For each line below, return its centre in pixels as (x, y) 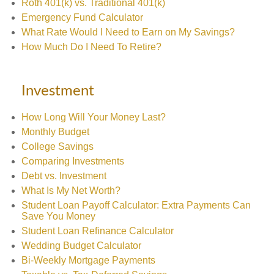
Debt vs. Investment (64, 176)
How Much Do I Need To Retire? (91, 47)
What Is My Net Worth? (71, 191)
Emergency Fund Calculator (82, 17)
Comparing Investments (73, 161)
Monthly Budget (55, 132)
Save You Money (58, 216)
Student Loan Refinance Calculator (98, 231)
